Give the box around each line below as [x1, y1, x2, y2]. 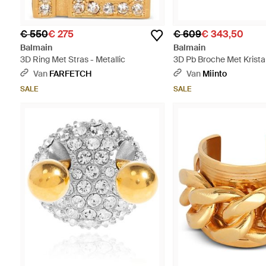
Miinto [202, 68, 227, 80]
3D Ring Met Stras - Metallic [20, 54, 125, 65]
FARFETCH [49, 68, 91, 80]
